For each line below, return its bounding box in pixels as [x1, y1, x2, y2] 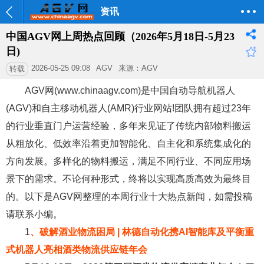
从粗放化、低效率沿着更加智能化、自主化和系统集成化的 [6, 138, 251, 148]
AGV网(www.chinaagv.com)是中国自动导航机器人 [25, 85, 235, 95]
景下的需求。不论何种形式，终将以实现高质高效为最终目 [6, 174, 251, 184]
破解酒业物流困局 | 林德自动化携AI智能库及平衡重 [39, 227, 254, 237]
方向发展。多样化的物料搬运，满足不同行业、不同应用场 [6, 156, 251, 166]
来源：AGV [118, 64, 158, 72]
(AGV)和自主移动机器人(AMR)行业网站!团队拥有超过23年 [6, 103, 251, 113]
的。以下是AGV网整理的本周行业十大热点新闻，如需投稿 [6, 192, 252, 202]
